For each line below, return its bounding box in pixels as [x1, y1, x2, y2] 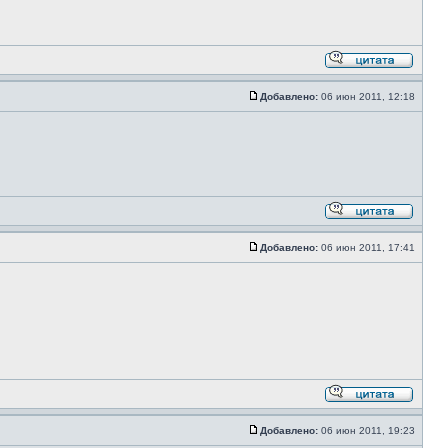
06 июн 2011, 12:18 [318, 91, 418, 102]
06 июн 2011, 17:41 [318, 242, 418, 253]
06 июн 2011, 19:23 [318, 425, 418, 436]
